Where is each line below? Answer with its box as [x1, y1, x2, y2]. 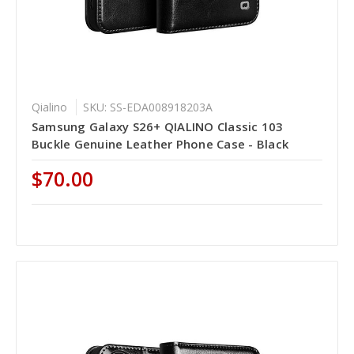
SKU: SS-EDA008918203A [82, 100, 213, 115]
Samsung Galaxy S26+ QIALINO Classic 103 [31, 119, 284, 135]
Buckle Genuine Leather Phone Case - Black [31, 136, 289, 153]
